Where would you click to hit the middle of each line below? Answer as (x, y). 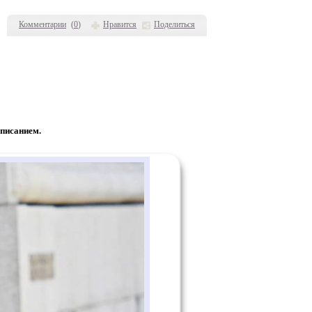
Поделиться (174, 24)
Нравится (120, 24)
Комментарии (42, 24)
